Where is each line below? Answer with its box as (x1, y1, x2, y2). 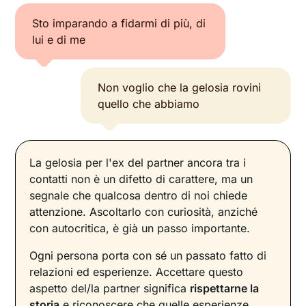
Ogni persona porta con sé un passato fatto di (29, 249, 267, 263)
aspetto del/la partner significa (29, 281, 191, 296)
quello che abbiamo (98, 97, 200, 111)
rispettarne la (190, 281, 260, 296)
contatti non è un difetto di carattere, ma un (29, 172, 253, 186)
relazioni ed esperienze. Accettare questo (29, 265, 244, 279)
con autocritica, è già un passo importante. (29, 221, 251, 236)
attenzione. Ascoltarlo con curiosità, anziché (29, 205, 258, 219)
